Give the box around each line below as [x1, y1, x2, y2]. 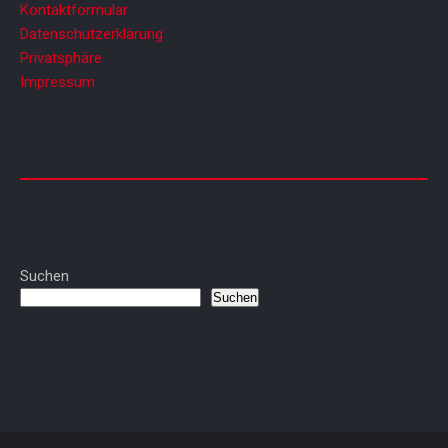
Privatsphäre [20, 49, 102, 68]
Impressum [20, 73, 95, 92]
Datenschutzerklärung [20, 25, 163, 44]
